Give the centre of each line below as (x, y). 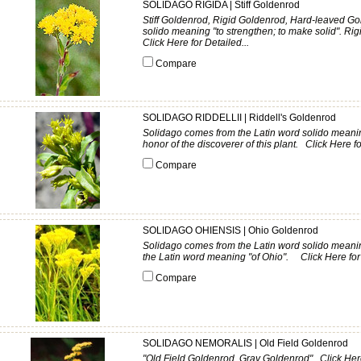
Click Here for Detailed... (196, 43)
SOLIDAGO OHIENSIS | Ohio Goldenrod (230, 230)
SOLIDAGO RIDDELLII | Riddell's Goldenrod (239, 118)
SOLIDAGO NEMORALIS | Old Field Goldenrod (245, 343)
